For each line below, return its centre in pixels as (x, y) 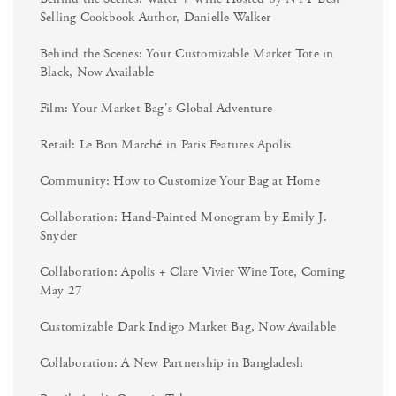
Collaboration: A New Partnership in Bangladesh (172, 362)
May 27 (61, 290)
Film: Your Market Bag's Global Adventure (156, 108)
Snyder (59, 235)
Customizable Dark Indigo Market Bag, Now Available (188, 326)
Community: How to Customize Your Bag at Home (180, 180)
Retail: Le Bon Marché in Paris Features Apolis (166, 144)
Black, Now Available (97, 72)
